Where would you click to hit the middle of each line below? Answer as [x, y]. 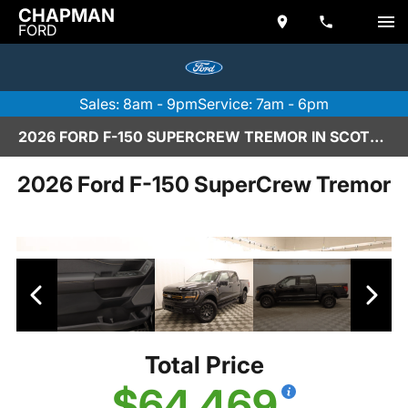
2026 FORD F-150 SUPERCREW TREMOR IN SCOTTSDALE [377, 137]
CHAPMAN [66, 15]
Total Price [204, 365]
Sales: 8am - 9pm [138, 104]
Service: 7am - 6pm [263, 104]
